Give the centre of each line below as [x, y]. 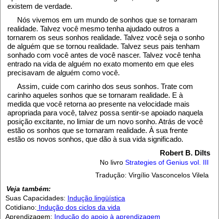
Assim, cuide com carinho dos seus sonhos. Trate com [105, 87]
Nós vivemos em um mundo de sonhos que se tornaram [107, 20]
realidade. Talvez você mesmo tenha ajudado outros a [93, 29]
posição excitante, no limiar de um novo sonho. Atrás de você [105, 122]
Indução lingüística [96, 198]
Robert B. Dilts [185, 153]
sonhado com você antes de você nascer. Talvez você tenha [104, 55]
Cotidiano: [21, 208]
